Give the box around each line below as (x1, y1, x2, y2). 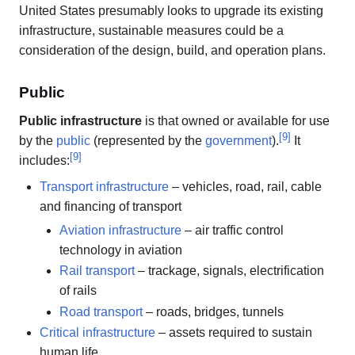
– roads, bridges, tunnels (143, 304, 284, 319)
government (205, 133, 272, 147)
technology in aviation (59, 242, 183, 257)
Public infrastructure (19, 113, 142, 128)
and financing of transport (39, 199, 181, 213)
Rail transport (59, 264, 136, 278)
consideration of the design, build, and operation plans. (19, 44, 326, 58)
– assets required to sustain (155, 326, 312, 340)
